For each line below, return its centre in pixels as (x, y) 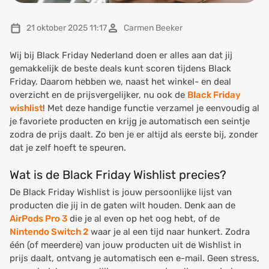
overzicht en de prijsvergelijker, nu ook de (98, 95)
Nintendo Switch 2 (49, 232)
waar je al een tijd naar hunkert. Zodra (169, 232)
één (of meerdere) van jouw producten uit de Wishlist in (125, 245)
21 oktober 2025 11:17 (67, 28)
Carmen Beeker (153, 28)
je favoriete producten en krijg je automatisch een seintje (130, 121)
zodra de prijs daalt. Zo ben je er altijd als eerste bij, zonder (134, 134)
